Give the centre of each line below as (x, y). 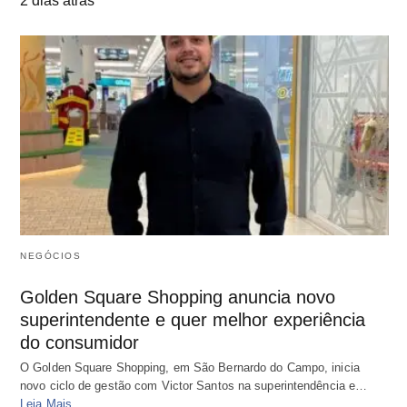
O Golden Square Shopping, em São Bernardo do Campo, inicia (190, 368)
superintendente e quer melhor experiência (193, 320)
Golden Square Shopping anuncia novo (178, 298)
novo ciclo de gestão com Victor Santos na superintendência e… (194, 386)
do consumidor (79, 343)
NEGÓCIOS (50, 256)
